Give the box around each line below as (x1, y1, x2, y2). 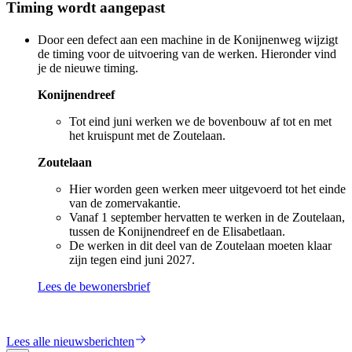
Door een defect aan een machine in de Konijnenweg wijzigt (38, 32, 338, 46)
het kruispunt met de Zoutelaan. (69, 128, 225, 142)
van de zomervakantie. (69, 196, 181, 210)
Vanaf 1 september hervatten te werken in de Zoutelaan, (69, 210, 345, 224)
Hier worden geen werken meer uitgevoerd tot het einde (69, 181, 346, 196)
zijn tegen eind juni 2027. (69, 252, 195, 266)
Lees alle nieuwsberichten (6, 334, 134, 348)
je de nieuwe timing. (38, 60, 138, 75)
